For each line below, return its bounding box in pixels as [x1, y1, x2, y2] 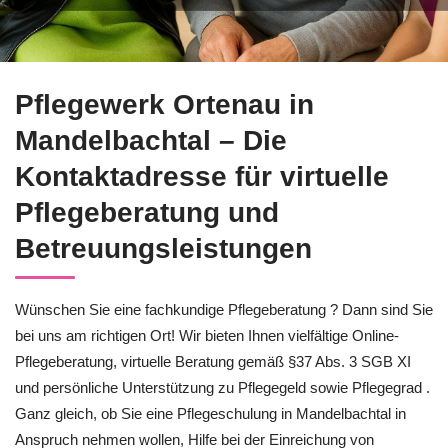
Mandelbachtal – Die [15, 125, 287, 156]
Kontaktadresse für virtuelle [15, 161, 389, 192]
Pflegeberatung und [15, 197, 279, 228]
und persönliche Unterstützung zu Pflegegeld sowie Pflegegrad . [15, 379, 430, 396]
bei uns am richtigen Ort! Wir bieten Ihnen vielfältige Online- [15, 327, 399, 344]
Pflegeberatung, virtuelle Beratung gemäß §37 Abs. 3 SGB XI [15, 353, 411, 370]
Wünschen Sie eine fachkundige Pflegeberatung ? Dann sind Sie [15, 301, 433, 318]
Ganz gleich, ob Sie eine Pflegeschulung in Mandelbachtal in [15, 405, 406, 422]
